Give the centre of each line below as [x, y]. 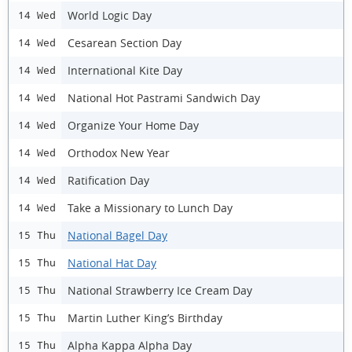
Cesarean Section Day [125, 42]
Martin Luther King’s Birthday [145, 317]
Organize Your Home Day [133, 125]
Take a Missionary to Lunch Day [150, 207]
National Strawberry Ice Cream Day [160, 290]
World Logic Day [110, 15]
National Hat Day [112, 262]
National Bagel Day [117, 235]
